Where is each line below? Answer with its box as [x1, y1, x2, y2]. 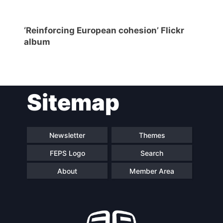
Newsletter [49, 130, 85, 139]
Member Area [129, 166, 174, 175]
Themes [138, 130, 165, 139]
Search [140, 148, 163, 157]
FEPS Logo [49, 148, 85, 157]
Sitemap [27, 89, 119, 116]
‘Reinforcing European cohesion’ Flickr [24, 25, 184, 36]
